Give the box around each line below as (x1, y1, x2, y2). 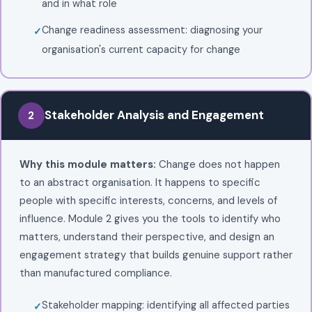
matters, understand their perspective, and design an (19, 229, 274, 244)
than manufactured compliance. (19, 265, 172, 280)
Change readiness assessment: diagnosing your (41, 23, 263, 36)
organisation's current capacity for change (41, 42, 240, 56)
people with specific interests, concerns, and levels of (19, 193, 277, 208)
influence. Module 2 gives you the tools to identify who (19, 211, 281, 226)
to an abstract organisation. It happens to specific (19, 175, 260, 189)
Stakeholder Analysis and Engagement (44, 107, 264, 123)
